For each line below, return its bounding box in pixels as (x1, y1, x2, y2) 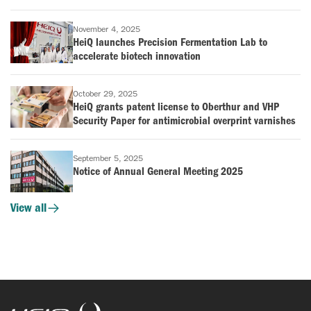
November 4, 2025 (73, 24, 140, 35)
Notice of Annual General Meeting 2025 (73, 165, 243, 178)
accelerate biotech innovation (73, 49, 201, 63)
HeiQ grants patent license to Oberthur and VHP (73, 100, 279, 114)
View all (10, 201, 47, 216)
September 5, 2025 (73, 153, 143, 164)
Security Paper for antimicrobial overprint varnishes (73, 114, 296, 128)
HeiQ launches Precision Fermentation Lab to (73, 35, 267, 49)
